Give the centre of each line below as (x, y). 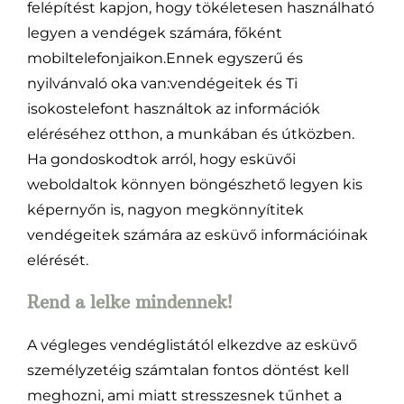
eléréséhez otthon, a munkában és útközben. (190, 134)
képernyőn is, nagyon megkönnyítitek (165, 210)
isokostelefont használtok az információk (173, 109)
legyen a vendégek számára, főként (154, 33)
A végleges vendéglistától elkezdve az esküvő (192, 344)
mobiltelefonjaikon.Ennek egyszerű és (165, 59)
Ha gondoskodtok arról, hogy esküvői (161, 160)
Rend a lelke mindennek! (129, 302)
